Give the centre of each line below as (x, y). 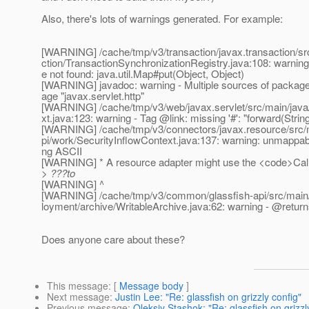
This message (78, 286)
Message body (151, 286)
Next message (78, 297)
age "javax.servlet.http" (93, 96)
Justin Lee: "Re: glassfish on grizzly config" (208, 297)
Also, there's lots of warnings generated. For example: (162, 19)
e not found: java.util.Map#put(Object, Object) (143, 74)
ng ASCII (62, 151)
